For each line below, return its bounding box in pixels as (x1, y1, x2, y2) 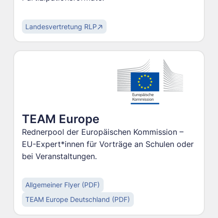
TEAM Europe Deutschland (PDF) (25, 196, 130, 204)
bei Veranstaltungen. (21, 151, 97, 161)
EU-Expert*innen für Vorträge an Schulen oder (21, 139, 194, 149)
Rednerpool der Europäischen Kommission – (21, 127, 183, 137)
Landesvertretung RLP (25, 22, 97, 31)
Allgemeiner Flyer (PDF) (25, 181, 100, 189)
